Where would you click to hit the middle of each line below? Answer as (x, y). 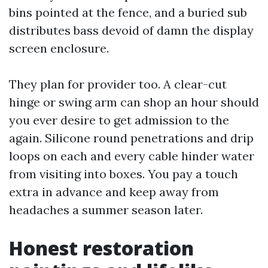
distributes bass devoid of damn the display (131, 30)
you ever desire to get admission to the (119, 120)
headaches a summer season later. (106, 210)
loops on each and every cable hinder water (132, 156)
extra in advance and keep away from (114, 192)
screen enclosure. (59, 48)
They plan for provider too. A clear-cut (118, 84)
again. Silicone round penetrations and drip (131, 138)
